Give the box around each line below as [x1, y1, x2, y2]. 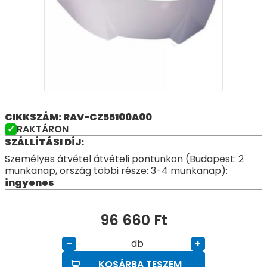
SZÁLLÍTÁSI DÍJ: [5, 135, 84, 149]
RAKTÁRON [17, 122, 69, 136]
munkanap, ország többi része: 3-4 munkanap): [5, 164, 228, 178]
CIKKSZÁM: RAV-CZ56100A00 [5, 110, 152, 124]
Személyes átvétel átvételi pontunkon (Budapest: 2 [5, 152, 244, 166]
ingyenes [5, 176, 54, 190]
